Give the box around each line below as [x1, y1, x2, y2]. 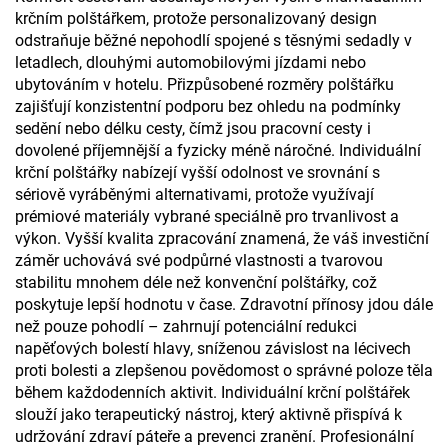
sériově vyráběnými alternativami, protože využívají [15, 185, 374, 204]
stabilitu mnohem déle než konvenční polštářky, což [15, 273, 377, 292]
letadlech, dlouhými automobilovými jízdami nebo [15, 53, 366, 72]
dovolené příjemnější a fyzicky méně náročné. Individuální [15, 141, 421, 160]
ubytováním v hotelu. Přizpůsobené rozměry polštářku [15, 75, 394, 94]
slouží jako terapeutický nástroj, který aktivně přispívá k [15, 405, 402, 424]
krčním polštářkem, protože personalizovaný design [15, 9, 377, 28]
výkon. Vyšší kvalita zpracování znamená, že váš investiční [15, 229, 429, 248]
